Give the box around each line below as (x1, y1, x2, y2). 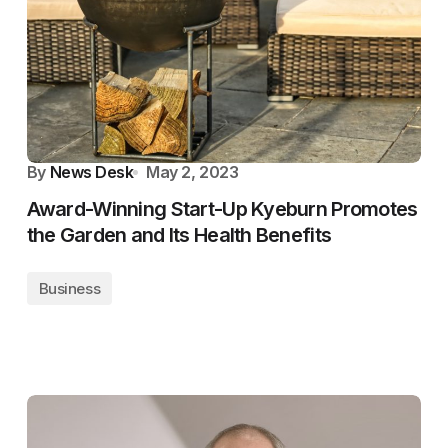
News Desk (49, 162, 134, 182)
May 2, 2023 (146, 162, 239, 182)
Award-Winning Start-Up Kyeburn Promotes (26, 197, 418, 221)
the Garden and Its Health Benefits (26, 223, 332, 247)
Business (38, 279, 101, 298)
